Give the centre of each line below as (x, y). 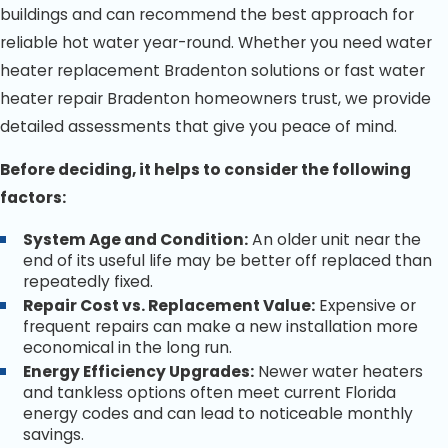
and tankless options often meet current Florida (210, 393)
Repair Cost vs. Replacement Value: (169, 306)
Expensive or (366, 306)
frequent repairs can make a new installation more (221, 327)
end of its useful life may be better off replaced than (228, 261)
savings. (54, 435)
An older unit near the (335, 240)
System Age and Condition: (136, 240)
